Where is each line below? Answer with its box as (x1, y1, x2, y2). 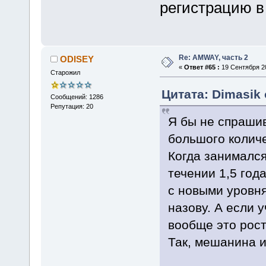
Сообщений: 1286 (50, 93, 103, 100)
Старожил (50, 69, 80, 77)
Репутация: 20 (50, 102, 93, 110)
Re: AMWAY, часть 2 (178, 53, 248, 62)
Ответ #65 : (183, 64, 220, 71)
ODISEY (60, 54, 94, 65)
